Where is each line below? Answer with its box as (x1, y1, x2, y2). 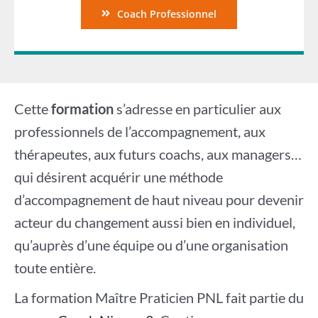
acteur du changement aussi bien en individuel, (13, 213, 295, 231)
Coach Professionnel (116, 6, 216, 21)
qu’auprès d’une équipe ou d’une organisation (13, 236, 288, 253)
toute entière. (13, 258, 96, 276)
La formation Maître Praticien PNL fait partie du (13, 288, 304, 306)
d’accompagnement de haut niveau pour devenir (13, 190, 304, 208)
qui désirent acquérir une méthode (13, 168, 223, 185)
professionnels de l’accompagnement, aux (13, 122, 265, 140)
